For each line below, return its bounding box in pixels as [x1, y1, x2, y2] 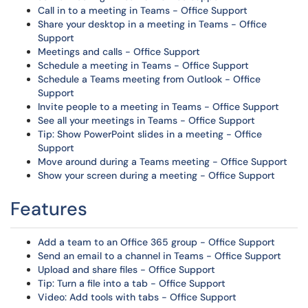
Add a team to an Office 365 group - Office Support [38, 236, 275, 248]
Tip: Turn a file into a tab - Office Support [38, 277, 225, 289]
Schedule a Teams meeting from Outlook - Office [38, 73, 261, 85]
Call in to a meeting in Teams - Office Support [38, 4, 247, 16]
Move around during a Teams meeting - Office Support [38, 155, 287, 168]
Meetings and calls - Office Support [38, 45, 200, 58]
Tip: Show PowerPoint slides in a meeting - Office [38, 128, 262, 140]
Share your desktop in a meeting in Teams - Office [38, 18, 267, 30]
